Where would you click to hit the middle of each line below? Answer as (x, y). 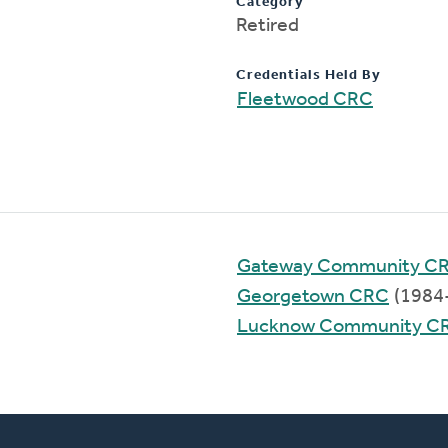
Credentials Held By (308, 75)
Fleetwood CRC (305, 99)
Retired (267, 25)
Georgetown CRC (313, 296)
